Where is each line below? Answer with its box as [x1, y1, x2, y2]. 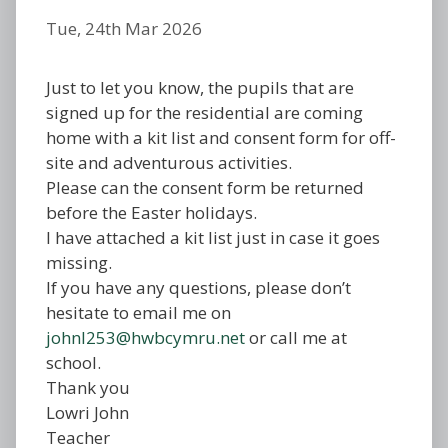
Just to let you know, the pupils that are [46, 75, 354, 99]
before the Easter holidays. [46, 200, 261, 224]
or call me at [245, 325, 347, 349]
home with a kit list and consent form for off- [46, 125, 396, 149]
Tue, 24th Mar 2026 [46, 16, 202, 40]
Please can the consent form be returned [46, 175, 364, 199]
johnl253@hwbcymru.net [46, 325, 245, 349]
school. [46, 350, 101, 374]
